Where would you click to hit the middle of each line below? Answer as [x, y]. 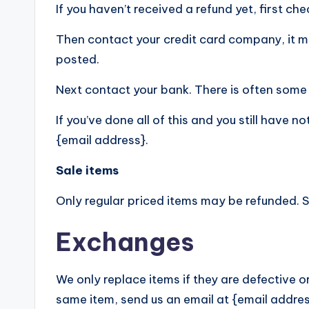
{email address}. [102, 140]
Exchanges [125, 242]
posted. [78, 59]
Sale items [87, 170]
